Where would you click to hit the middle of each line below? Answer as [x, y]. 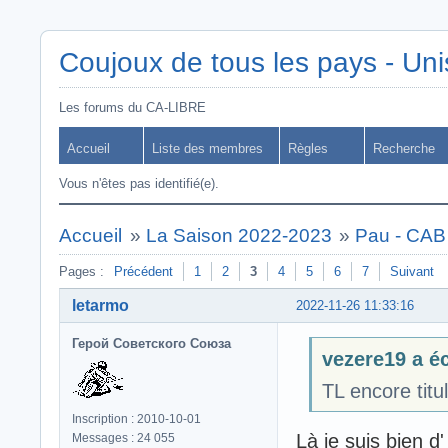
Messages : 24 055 [123, 437]
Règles [308, 148]
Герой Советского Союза [151, 343]
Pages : [81, 271]
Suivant [412, 271]
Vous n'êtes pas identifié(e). [139, 183]
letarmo [100, 305]
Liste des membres [207, 148]
